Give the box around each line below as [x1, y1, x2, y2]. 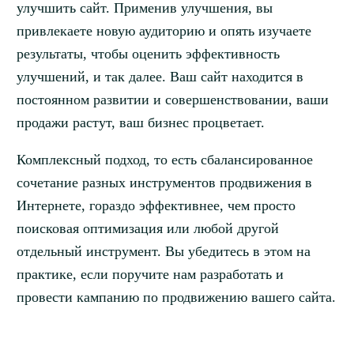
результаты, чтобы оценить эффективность [16, 46, 280, 62]
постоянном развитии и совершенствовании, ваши [16, 92, 329, 108]
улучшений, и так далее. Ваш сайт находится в [16, 69, 303, 85]
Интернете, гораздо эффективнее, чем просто [16, 198, 296, 214]
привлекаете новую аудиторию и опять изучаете [16, 23, 311, 40]
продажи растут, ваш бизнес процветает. [16, 115, 265, 131]
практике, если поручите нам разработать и [16, 266, 284, 283]
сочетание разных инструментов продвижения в [16, 175, 312, 191]
